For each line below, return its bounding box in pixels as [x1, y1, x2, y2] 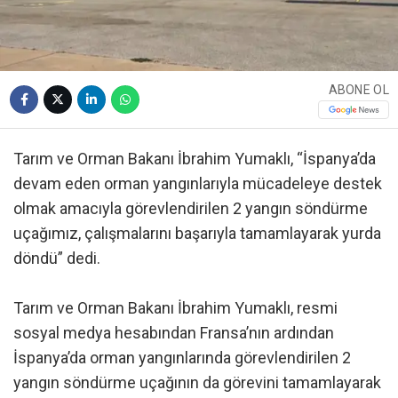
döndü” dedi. [13, 249, 100, 268]
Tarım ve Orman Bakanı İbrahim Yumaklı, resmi [13, 298, 338, 318]
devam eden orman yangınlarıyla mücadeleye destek [13, 174, 382, 194]
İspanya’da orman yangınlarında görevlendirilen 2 [13, 348, 351, 368]
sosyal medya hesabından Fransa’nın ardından [13, 323, 334, 343]
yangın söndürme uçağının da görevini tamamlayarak [13, 373, 381, 393]
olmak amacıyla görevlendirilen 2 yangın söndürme [13, 199, 368, 219]
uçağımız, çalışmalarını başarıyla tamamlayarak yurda [13, 224, 381, 243]
